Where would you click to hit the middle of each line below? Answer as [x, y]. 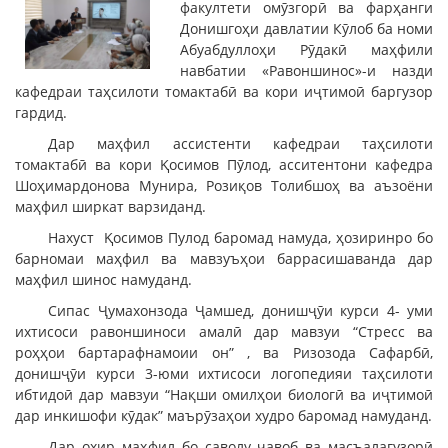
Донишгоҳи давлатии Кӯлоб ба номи [306, 28]
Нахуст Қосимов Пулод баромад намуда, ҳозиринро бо [240, 237]
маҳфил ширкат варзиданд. [110, 206]
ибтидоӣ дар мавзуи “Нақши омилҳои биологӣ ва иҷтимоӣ [224, 394]
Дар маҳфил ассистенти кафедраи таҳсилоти [240, 143]
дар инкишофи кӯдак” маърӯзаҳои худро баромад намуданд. [223, 415]
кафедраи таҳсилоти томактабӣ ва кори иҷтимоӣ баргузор [224, 91]
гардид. [41, 112]
